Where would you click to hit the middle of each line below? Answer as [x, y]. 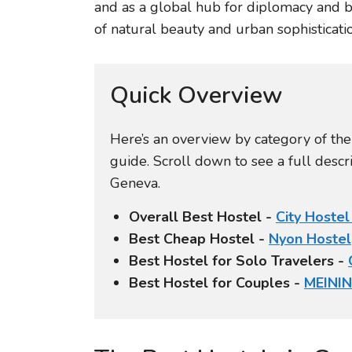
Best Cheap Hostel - [199, 238]
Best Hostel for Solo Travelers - [238, 260]
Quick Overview [196, 96]
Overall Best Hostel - [202, 216]
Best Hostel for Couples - [216, 282]
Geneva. [135, 183]
